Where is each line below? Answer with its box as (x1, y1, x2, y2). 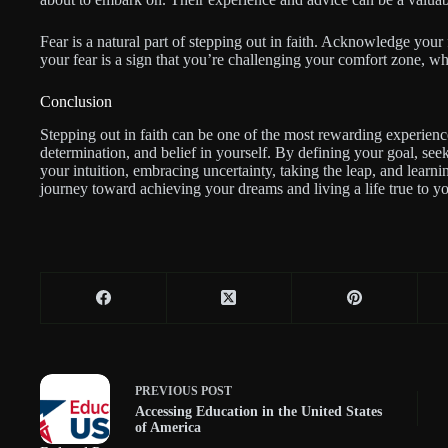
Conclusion (40, 92, 112, 110)
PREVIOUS (135, 384, 201, 399)
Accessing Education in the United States (135, 404, 382, 420)
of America (135, 420, 201, 436)
